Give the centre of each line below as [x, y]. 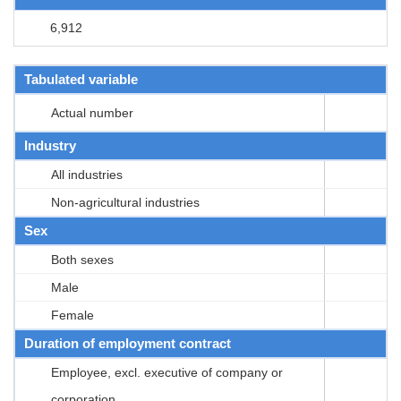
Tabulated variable [81, 79]
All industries [87, 174]
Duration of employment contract [128, 343]
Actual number [92, 112]
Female [73, 315]
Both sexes [82, 259]
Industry [50, 145]
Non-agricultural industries [125, 202]
